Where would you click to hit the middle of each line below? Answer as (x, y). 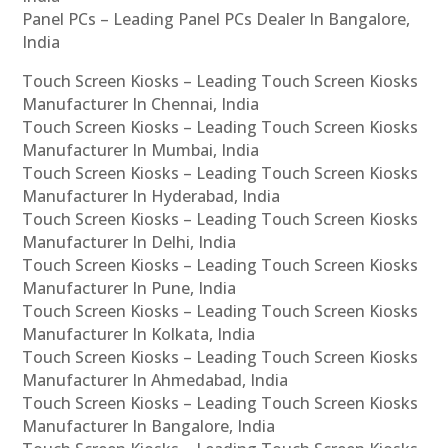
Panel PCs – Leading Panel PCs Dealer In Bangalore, (216, 18)
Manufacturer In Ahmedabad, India (155, 379)
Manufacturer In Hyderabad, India (151, 195)
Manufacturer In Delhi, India (129, 241)
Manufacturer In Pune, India (129, 287)
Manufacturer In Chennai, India (141, 103)
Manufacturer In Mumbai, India (141, 149)
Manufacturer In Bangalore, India (149, 425)
